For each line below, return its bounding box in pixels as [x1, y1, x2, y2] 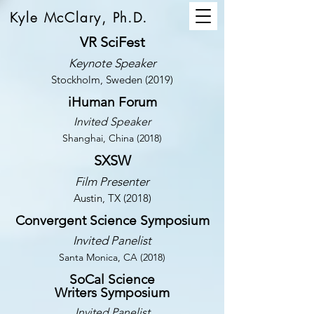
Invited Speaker [74, 115, 151, 128]
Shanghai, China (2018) [62, 132, 162, 144]
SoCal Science [69, 271, 155, 287]
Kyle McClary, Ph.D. [10, 8, 149, 27]
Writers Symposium [55, 285, 170, 301]
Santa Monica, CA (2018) [59, 251, 165, 264]
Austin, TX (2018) [73, 191, 151, 205]
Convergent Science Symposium [15, 212, 210, 228]
